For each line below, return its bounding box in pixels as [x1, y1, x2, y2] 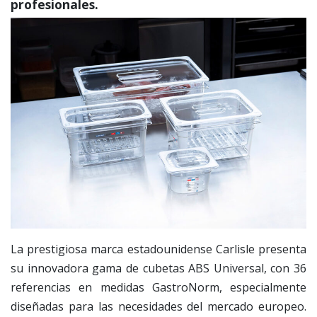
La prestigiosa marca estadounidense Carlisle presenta [11, 241, 306, 258]
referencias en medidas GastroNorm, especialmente [11, 279, 306, 296]
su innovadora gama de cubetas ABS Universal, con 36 [11, 260, 306, 277]
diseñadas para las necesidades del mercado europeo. [11, 299, 306, 315]
